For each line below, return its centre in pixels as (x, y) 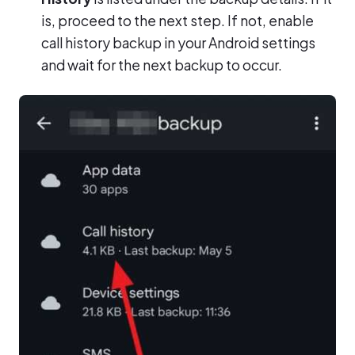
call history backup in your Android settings (178, 42)
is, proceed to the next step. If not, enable (177, 20)
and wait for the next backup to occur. (162, 65)
